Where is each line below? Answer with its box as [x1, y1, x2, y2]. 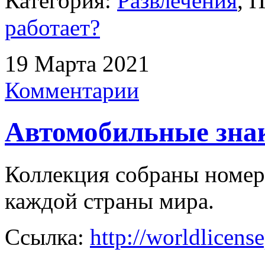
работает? [5, 15, 100, 40]
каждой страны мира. [5, 188, 214, 214]
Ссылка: [5, 224, 90, 250]
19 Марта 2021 [5, 51, 150, 76]
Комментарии [5, 77, 139, 103]
